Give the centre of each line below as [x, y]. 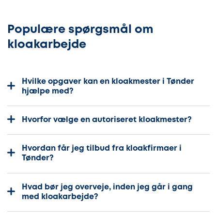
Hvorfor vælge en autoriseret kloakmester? [107, 120]
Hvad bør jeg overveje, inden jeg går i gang [107, 187]
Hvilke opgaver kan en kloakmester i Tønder [108, 81]
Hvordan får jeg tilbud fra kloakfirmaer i [102, 149]
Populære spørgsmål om [80, 30]
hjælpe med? [48, 91]
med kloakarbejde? [60, 197]
